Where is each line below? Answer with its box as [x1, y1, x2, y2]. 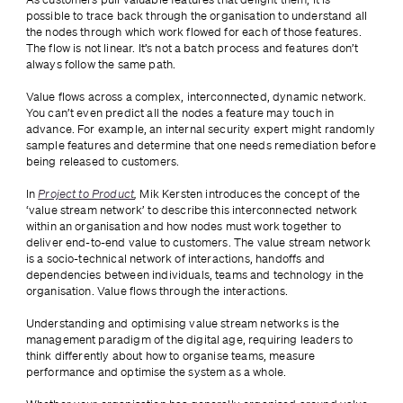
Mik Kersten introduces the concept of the [139, 186, 360, 202]
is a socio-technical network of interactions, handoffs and [25, 251, 325, 267]
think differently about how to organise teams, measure [25, 348, 316, 364]
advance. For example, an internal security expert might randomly [25, 121, 375, 138]
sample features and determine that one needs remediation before [25, 138, 376, 154]
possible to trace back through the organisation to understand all [25, 8, 368, 24]
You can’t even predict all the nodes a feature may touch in [25, 105, 335, 121]
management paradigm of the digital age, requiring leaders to [25, 332, 354, 348]
